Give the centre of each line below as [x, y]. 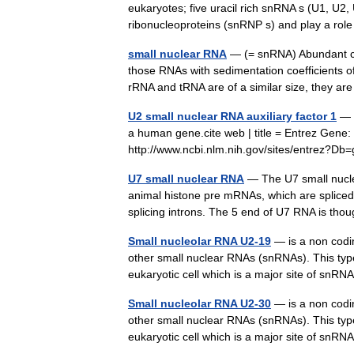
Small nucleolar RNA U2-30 [200, 303]
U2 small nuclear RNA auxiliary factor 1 [232, 116]
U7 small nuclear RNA [186, 179]
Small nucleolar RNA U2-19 [200, 241]
